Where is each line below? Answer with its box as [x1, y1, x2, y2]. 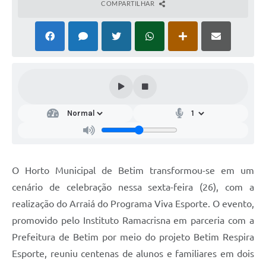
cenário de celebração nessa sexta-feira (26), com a [12, 181, 254, 192]
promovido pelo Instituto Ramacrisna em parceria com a [12, 214, 254, 226]
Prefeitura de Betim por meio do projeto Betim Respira [12, 231, 254, 242]
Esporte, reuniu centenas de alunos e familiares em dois [12, 248, 254, 259]
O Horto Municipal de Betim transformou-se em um [12, 164, 254, 176]
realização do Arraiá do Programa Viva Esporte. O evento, [12, 198, 254, 209]
